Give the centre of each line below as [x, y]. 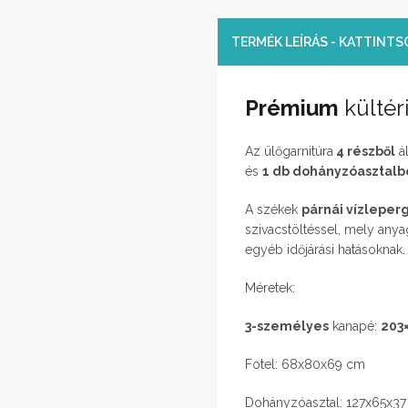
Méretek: [270, 288]
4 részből [364, 151]
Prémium [292, 108]
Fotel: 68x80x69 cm [305, 364]
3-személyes [287, 326]
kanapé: [355, 326]
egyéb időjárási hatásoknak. [325, 250]
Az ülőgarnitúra [289, 151]
